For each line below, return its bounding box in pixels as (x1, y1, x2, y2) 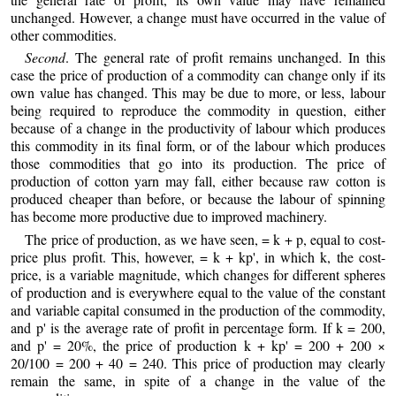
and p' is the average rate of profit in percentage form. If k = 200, (11, 317, 385, 337)
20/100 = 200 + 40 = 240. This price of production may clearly (11, 353, 385, 372)
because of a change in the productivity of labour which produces (11, 118, 385, 138)
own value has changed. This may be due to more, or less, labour (11, 83, 385, 103)
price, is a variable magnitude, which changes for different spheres (11, 264, 385, 284)
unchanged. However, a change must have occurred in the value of (11, 7, 385, 27)
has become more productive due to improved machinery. (11, 207, 328, 226)
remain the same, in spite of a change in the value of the (11, 370, 385, 390)
